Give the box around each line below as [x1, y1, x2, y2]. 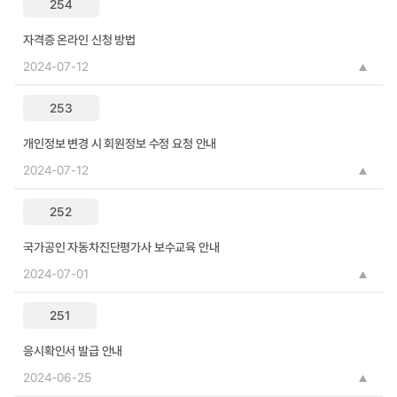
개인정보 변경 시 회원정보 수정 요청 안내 [23, 136, 217, 151]
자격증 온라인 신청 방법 [23, 33, 136, 47]
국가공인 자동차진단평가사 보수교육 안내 [23, 240, 220, 254]
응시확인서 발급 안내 [23, 344, 123, 358]
